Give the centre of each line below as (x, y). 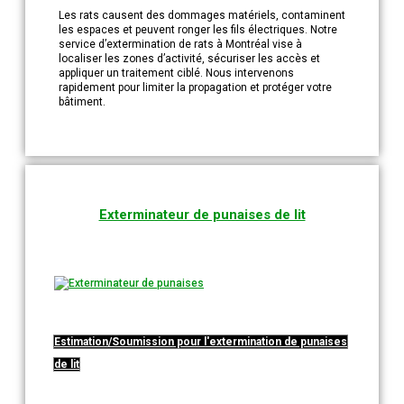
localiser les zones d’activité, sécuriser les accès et (189, 59)
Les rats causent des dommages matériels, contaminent (202, 16)
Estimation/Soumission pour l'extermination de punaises (201, 342)
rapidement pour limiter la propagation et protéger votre (195, 88)
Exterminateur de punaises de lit (202, 215)
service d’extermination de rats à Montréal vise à (180, 45)
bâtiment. (82, 102)
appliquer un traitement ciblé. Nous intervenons (176, 73)
